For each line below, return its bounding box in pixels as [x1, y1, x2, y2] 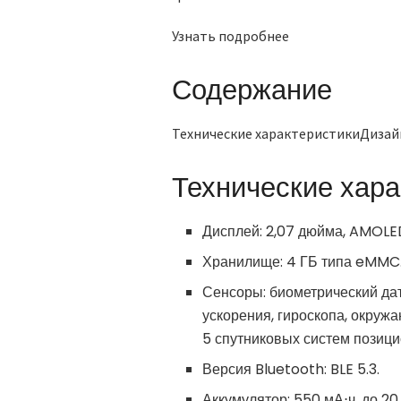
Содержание [172, 69, 332, 109]
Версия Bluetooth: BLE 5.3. [202, 358, 380, 380]
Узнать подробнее [172, 26, 289, 45]
